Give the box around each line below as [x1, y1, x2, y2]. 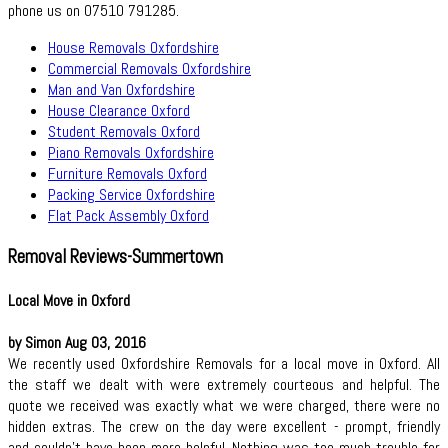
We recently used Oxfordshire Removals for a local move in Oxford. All [8, 353, 440, 375]
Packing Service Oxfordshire [48, 183, 215, 205]
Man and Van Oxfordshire [48, 78, 195, 100]
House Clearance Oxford [48, 99, 190, 121]
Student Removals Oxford [48, 120, 200, 142]
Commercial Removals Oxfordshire [48, 57, 251, 79]
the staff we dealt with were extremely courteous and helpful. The [8, 374, 440, 396]
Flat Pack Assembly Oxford [48, 204, 209, 226]
